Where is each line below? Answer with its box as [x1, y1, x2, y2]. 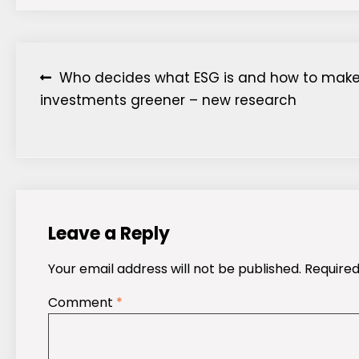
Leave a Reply [48, 221, 170, 247]
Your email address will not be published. [48, 260, 301, 279]
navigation [39, 97, 169, 129]
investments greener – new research [40, 91, 296, 111]
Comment [48, 293, 116, 313]
